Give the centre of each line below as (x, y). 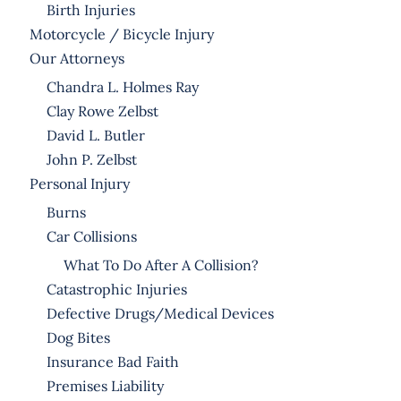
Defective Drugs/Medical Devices (160, 313)
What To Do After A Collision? (161, 264)
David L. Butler (95, 135)
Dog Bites (78, 337)
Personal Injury (79, 183)
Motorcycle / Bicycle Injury (121, 34)
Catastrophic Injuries (116, 289)
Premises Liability (105, 385)
